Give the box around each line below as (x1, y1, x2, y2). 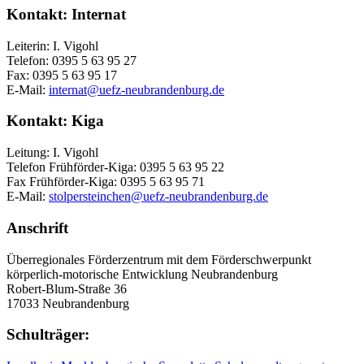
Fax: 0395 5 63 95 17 (6, 67, 117, 82)
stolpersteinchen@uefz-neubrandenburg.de (49, 189, 268, 204)
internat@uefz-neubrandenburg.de (49, 82, 224, 97)
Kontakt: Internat (6, 5, 126, 23)
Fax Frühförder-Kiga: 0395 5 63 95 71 (6, 175, 205, 189)
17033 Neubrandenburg (6, 296, 129, 310)
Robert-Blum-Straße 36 (6, 281, 127, 296)
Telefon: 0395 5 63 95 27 (6, 53, 136, 67)
